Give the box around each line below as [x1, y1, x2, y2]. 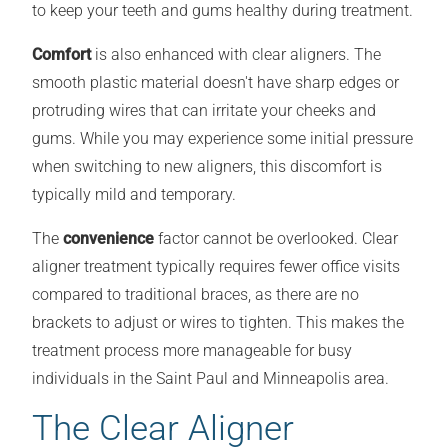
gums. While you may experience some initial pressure [32, 129, 413, 149]
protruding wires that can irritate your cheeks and [32, 101, 376, 121]
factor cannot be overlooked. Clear [154, 229, 398, 249]
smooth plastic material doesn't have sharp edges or [32, 73, 399, 93]
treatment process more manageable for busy [32, 341, 352, 361]
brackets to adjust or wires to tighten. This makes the [32, 313, 404, 333]
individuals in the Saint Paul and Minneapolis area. [32, 369, 389, 389]
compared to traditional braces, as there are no [32, 285, 359, 305]
